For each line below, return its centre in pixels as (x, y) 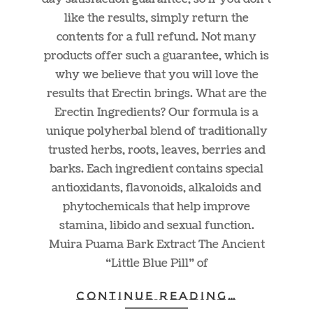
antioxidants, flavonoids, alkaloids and (156, 188)
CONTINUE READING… (156, 296)
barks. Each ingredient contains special (156, 169)
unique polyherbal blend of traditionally (156, 131)
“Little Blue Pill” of (156, 263)
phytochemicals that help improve (156, 206)
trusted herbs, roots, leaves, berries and (156, 150)
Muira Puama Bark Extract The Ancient (156, 244)
